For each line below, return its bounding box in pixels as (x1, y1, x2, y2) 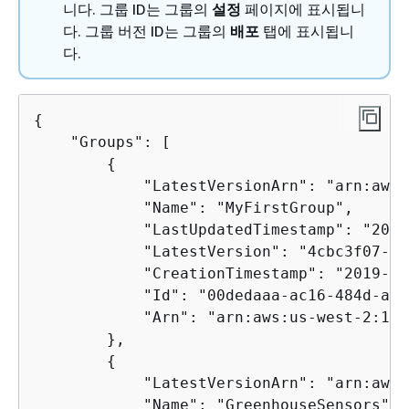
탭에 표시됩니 (259, 22, 354, 41)
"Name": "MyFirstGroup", (34, 199, 353, 217)
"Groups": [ (34, 133, 171, 152)
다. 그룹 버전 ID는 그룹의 (63, 22, 230, 41)
